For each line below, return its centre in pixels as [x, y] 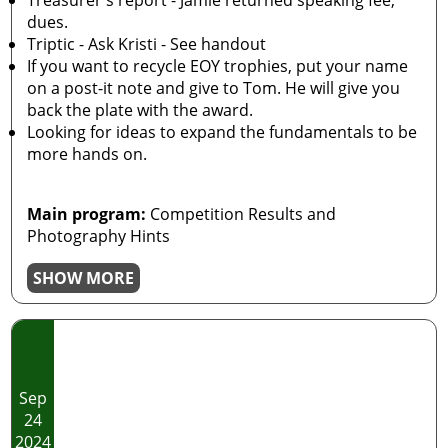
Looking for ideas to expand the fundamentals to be [222, 132]
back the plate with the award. [140, 110]
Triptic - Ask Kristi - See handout [147, 44]
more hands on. [87, 154]
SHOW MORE [84, 278]
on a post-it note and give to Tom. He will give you [214, 88]
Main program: [87, 214]
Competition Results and [241, 214]
